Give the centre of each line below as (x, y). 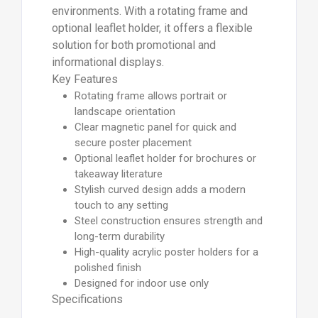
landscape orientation (125, 111)
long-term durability (119, 236)
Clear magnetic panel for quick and (155, 127)
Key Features (84, 79)
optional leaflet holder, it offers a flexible (152, 28)
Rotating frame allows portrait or (150, 95)
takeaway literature (118, 174)
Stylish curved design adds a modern (160, 189)
